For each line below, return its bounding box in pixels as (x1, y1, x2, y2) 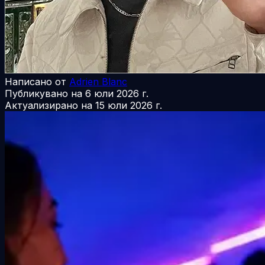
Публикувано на (5, 87, 82, 99)
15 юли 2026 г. (95, 99, 162, 111)
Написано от (5, 75, 66, 88)
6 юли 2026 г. (85, 87, 148, 99)
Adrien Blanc (69, 75, 127, 88)
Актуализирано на (5, 99, 92, 111)
